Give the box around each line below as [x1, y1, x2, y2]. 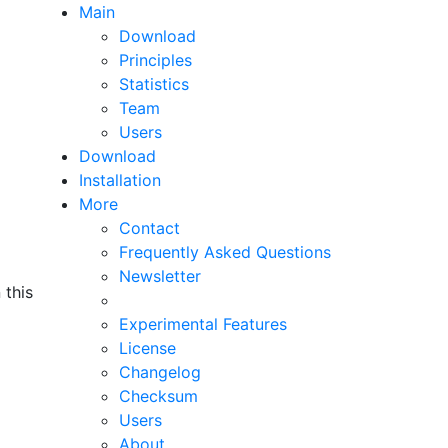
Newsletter [119, 266, 201, 286]
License [119, 338, 176, 358]
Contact [119, 218, 180, 238]
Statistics [119, 74, 189, 94]
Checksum [119, 386, 198, 406]
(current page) [156, 146, 265, 166]
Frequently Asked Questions [119, 242, 331, 262]
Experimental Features [119, 314, 287, 334]
